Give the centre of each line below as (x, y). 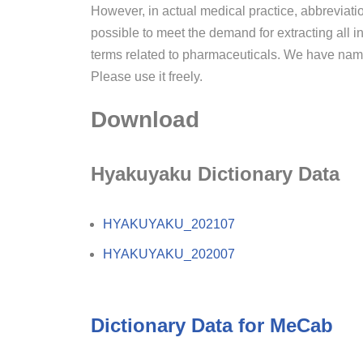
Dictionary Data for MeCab (212, 326)
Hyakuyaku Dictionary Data (215, 174)
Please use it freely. (147, 77)
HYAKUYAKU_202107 (169, 224)
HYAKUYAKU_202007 (169, 254)
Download (145, 120)
